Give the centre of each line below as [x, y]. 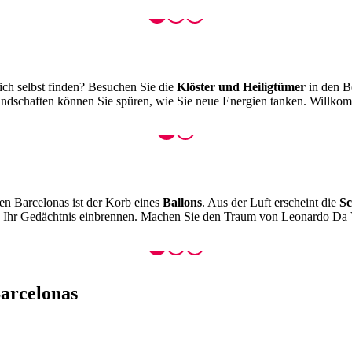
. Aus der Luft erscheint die [271, 203]
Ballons [182, 203]
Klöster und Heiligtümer [241, 86]
